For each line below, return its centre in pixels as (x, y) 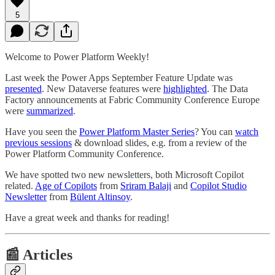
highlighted (185, 88)
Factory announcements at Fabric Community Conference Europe (132, 99)
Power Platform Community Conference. (84, 153)
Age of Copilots (66, 185)
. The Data (227, 88)
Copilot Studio (219, 185)
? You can (215, 131)
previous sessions (38, 142)
